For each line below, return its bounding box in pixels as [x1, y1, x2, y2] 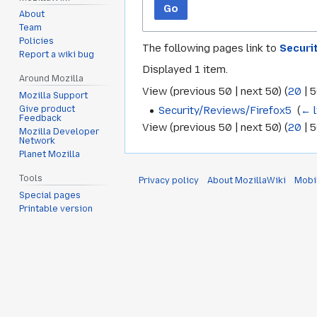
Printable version [19, 203, 93, 214]
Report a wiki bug [19, 50, 95, 60]
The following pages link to [142, 42, 279, 55]
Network [19, 136, 56, 146]
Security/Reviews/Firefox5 [158, 103, 292, 117]
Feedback [19, 113, 62, 124]
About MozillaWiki [207, 175, 286, 186]
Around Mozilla [19, 74, 84, 84]
